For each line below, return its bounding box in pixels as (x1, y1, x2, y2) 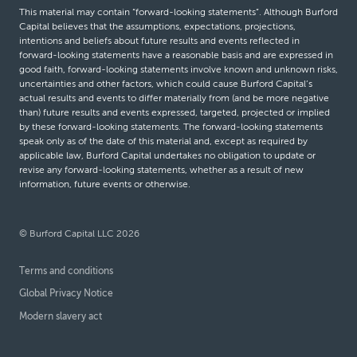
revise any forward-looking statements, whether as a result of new (19, 164, 304, 176)
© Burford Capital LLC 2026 (19, 228, 139, 240)
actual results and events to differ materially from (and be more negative (19, 92, 329, 104)
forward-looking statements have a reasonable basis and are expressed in (19, 49, 333, 61)
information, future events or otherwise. (19, 178, 190, 190)
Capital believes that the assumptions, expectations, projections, (19, 21, 296, 33)
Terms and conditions (19, 265, 113, 277)
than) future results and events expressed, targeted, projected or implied (19, 107, 330, 119)
